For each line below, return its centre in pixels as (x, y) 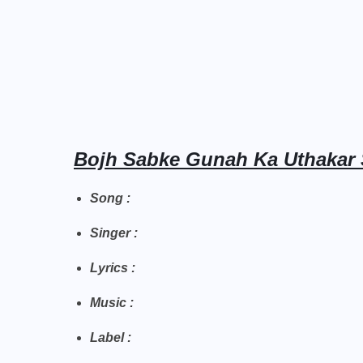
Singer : (115, 233)
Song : (112, 198)
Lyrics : (114, 268)
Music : (112, 303)
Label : (111, 337)
